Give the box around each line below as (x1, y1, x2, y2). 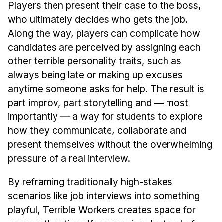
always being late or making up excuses (7, 68, 183, 81)
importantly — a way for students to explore (7, 110, 203, 122)
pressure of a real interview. (7, 152, 130, 164)
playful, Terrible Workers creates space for (7, 203, 196, 216)
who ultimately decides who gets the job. (7, 13, 188, 25)
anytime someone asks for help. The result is (7, 82, 204, 95)
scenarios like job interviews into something (7, 189, 200, 202)
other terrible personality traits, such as (7, 55, 181, 67)
